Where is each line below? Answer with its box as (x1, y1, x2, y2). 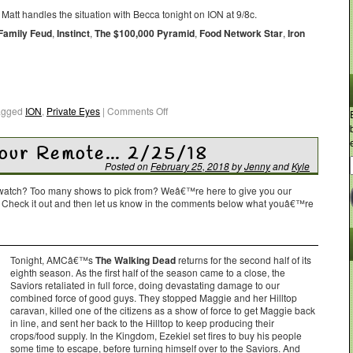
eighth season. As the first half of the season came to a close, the (10, 265, 285, 279)
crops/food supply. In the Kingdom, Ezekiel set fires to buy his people (10, 328, 302, 342)
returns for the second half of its (176, 252, 311, 266)
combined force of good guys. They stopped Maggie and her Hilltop (10, 290, 297, 304)
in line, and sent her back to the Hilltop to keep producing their (10, 315, 274, 329)
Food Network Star (199, 26, 283, 40)
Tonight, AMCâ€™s (10, 252, 95, 266)
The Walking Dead (95, 252, 176, 267)
